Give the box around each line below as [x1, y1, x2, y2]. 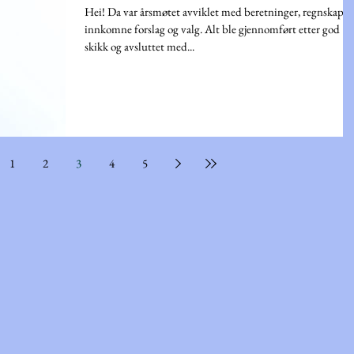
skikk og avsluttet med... [85, 39, 194, 55]
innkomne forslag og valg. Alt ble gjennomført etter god [85, 21, 340, 37]
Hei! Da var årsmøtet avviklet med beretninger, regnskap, [85, 4, 346, 20]
